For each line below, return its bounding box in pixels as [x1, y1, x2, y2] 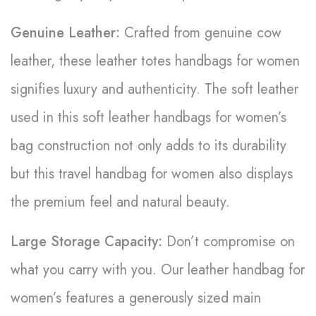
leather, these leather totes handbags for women [11, 50, 300, 71]
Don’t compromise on [162, 231, 295, 252]
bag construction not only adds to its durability [11, 135, 286, 156]
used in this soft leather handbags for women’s [11, 107, 286, 128]
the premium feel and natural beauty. [11, 191, 230, 212]
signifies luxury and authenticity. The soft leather [11, 78, 298, 99]
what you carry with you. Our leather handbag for [11, 259, 305, 280]
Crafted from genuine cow [120, 22, 281, 43]
